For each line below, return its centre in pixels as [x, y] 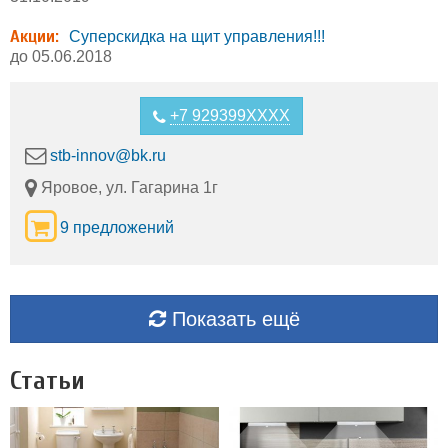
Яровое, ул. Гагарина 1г [127, 187]
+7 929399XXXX [230, 115]
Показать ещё [232, 318]
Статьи [47, 380]
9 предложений [117, 227]
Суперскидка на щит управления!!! [197, 36]
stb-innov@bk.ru [108, 155]
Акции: [34, 36]
